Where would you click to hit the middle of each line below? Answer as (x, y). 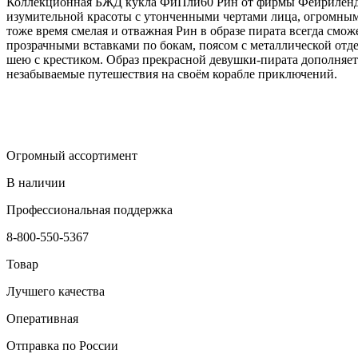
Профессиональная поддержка (89, 209)
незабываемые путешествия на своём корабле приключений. (172, 74)
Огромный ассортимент (72, 155)
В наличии (36, 182)
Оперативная (42, 318)
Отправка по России (62, 345)
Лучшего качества (56, 291)
